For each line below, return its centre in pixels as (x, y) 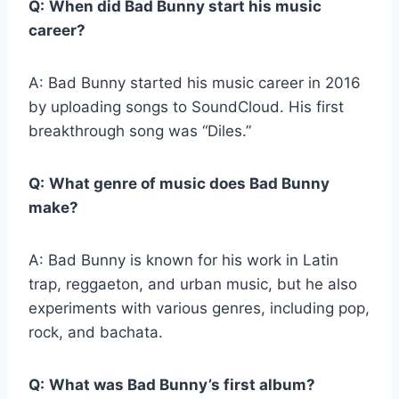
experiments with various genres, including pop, (199, 309)
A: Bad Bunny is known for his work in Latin (183, 261)
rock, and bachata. (96, 333)
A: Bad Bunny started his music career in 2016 (195, 83)
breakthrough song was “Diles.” (140, 131)
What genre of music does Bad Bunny (189, 184)
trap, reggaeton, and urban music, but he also (193, 285)
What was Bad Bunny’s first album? (182, 385)
